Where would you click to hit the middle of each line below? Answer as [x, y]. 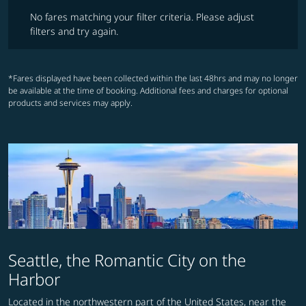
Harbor [34, 279]
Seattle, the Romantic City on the [127, 260]
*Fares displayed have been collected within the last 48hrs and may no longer [153, 79]
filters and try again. [74, 31]
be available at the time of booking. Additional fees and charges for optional [148, 91]
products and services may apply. [70, 103]
